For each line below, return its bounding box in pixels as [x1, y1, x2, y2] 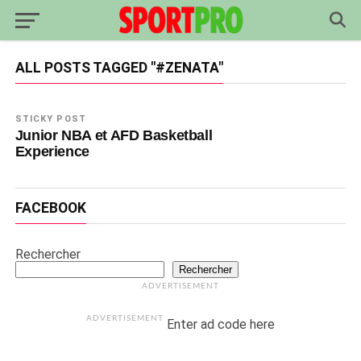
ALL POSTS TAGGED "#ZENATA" [15, 60, 223, 76]
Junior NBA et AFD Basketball [15, 127, 213, 143]
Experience [15, 143, 89, 160]
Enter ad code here [164, 317, 276, 332]
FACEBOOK [15, 200, 86, 216]
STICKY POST [15, 114, 86, 124]
